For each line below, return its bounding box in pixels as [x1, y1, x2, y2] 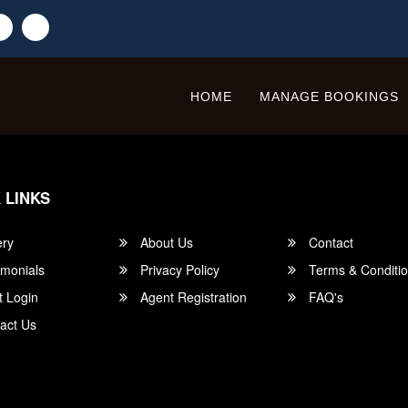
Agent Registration [137, 288, 248, 306]
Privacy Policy [137, 260, 220, 279]
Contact [305, 233, 354, 251]
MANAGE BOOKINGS [260, 89, 399, 104]
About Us [137, 233, 194, 251]
